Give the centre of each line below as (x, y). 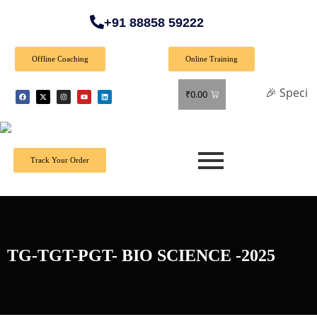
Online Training (212, 59)
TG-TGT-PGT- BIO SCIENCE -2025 (141, 255)
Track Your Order (59, 160)
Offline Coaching (60, 59)
